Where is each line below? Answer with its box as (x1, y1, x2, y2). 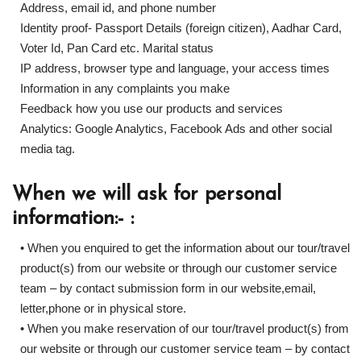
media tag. (20, 142, 75, 156)
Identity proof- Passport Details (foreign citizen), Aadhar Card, (20, 21, 342, 35)
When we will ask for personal (12, 185, 281, 205)
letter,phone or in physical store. (20, 301, 186, 315)
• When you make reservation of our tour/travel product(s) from (20, 322, 349, 335)
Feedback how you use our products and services (20, 102, 283, 115)
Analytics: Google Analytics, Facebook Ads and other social (20, 122, 332, 135)
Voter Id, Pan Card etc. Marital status (20, 41, 214, 55)
